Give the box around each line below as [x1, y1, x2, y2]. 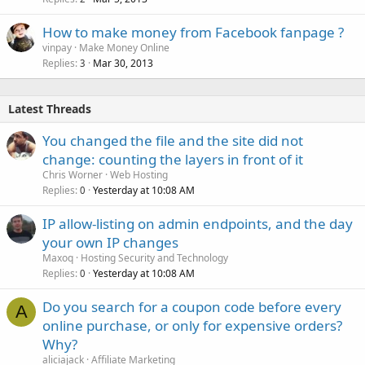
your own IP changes [42, 232, 178, 252]
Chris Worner [42, 167, 103, 182]
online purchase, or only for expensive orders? [42, 315, 342, 335]
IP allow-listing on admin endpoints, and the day [42, 213, 353, 233]
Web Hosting [110, 167, 168, 182]
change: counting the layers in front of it [42, 149, 303, 169]
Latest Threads [8, 100, 91, 117]
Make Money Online [79, 40, 169, 55]
